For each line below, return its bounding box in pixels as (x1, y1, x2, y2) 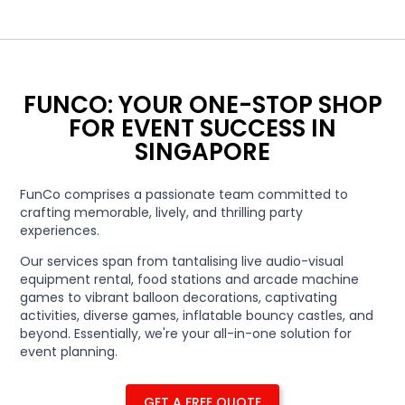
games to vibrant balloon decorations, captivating (20, 288, 338, 306)
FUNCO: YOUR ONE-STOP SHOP (23, 89, 382, 121)
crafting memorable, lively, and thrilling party (20, 203, 304, 221)
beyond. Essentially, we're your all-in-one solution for (20, 325, 353, 343)
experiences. (20, 221, 100, 240)
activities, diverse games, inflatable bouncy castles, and (20, 306, 374, 325)
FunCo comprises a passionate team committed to (20, 185, 349, 203)
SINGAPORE (135, 136, 270, 168)
